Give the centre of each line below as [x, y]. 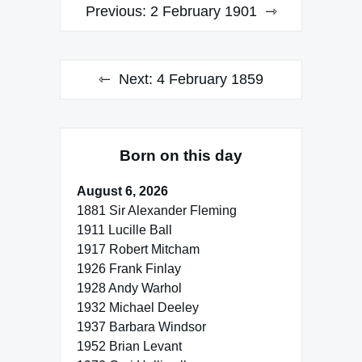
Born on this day [181, 155]
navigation [108, 34]
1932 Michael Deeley [138, 308]
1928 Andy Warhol [129, 288]
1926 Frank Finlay [129, 269]
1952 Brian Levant [129, 347]
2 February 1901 [203, 11]
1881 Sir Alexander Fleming [157, 211]
